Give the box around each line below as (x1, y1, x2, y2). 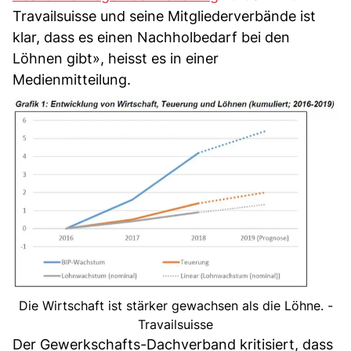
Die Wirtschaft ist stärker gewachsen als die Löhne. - (18, 298, 333, 314)
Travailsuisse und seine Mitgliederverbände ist (13, 8, 316, 24)
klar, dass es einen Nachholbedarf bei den (13, 29, 290, 45)
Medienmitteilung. (13, 71, 131, 88)
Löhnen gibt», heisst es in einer (13, 50, 219, 67)
